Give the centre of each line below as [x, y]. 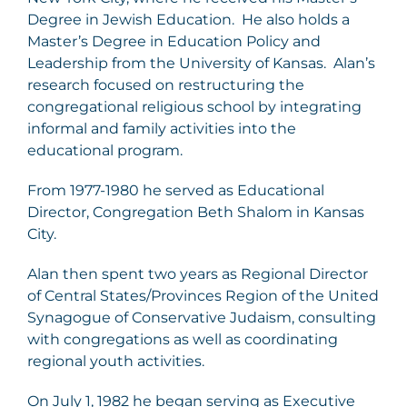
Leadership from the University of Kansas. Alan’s [201, 64]
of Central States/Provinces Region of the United [203, 296]
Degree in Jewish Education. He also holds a [189, 20]
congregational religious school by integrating [194, 107]
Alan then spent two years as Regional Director [198, 274]
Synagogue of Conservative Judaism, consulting [202, 318]
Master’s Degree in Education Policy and [174, 42]
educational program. [105, 151]
